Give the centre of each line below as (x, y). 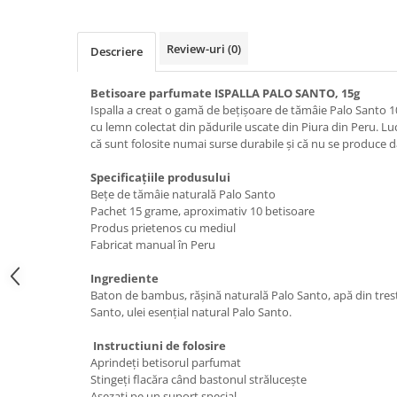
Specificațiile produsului (160, 178)
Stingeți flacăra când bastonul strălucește (198, 380)
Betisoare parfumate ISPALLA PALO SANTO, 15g (225, 93)
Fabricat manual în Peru (153, 245)
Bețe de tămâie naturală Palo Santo (183, 195)
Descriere (117, 52)
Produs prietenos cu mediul (163, 228)
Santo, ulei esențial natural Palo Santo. (191, 312)
